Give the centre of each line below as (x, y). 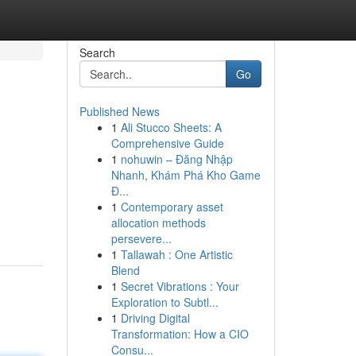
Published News (119, 111)
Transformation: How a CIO (180, 334)
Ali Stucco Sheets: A (171, 127)
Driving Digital (155, 318)
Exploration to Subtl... (164, 302)
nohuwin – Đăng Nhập (176, 159)
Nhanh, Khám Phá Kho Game (186, 175)
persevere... (141, 238)
